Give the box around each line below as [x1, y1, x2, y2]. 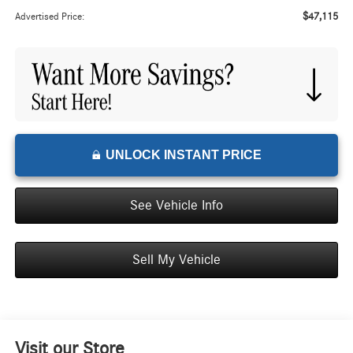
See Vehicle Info [130, 199, 223, 214]
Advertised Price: [14, 12, 84, 23]
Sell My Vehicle [132, 253, 221, 268]
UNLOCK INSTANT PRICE [105, 148, 262, 162]
